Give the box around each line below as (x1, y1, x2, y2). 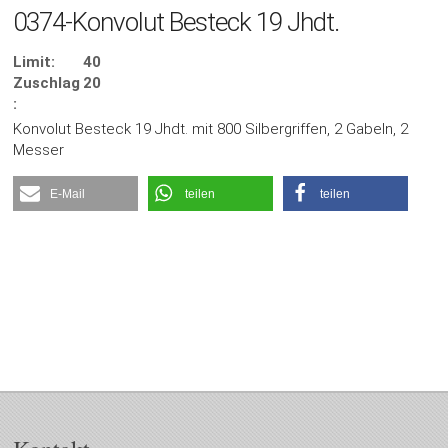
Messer (13, 141, 65, 160)
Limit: (13, 53, 56, 72)
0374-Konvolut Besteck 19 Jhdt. (13, 7, 340, 38)
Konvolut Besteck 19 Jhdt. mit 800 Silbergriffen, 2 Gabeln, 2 (13, 120, 409, 139)
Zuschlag (13, 74, 81, 93)
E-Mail (50, 187, 86, 202)
